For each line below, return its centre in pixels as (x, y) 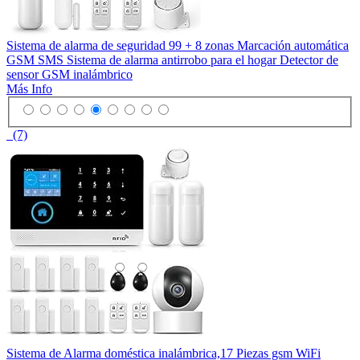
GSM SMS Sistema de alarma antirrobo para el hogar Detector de (172, 59)
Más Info (29, 88)
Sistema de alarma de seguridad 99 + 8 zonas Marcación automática (178, 45)
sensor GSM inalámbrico (70, 74)
